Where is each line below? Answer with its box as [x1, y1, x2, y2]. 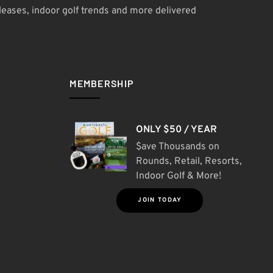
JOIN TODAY [138, 196, 182, 204]
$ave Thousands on [136, 140, 220, 153]
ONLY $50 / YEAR [136, 123, 218, 136]
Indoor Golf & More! [136, 169, 222, 182]
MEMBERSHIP [69, 77, 135, 89]
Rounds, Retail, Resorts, [136, 155, 243, 168]
